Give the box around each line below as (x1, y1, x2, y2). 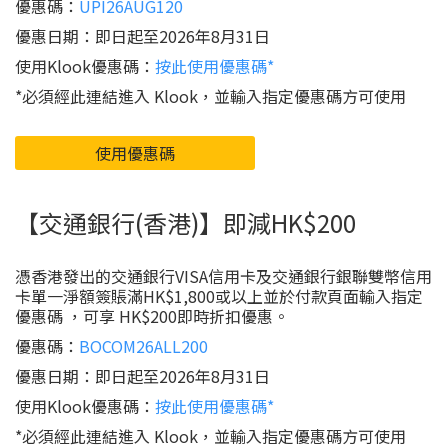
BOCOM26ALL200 (79, 334, 208, 358)
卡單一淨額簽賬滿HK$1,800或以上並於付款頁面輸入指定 (15, 284, 423, 308)
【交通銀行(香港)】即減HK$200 (15, 205, 356, 240)
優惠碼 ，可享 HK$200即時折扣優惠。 (15, 304, 289, 328)
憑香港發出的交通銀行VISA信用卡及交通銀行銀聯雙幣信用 (15, 264, 432, 288)
